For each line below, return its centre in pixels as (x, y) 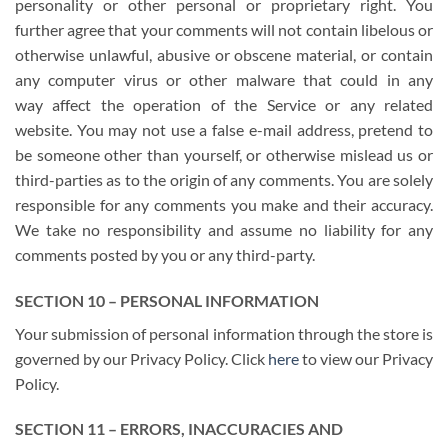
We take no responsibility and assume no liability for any (224, 229)
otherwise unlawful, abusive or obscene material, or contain (224, 54)
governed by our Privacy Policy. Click (141, 358)
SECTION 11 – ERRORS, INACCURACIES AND (179, 429)
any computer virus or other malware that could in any (224, 79)
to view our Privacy (366, 358)
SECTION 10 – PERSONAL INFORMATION (167, 300)
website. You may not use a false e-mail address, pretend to (224, 129)
